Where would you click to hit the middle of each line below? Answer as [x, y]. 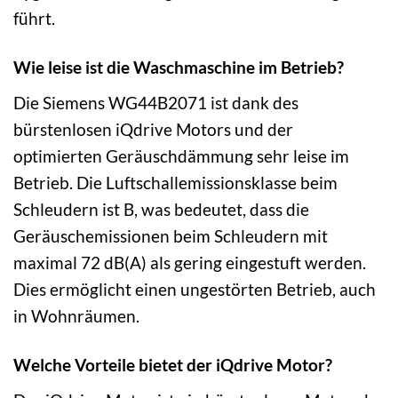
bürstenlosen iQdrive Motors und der [153, 129]
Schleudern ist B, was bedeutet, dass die [161, 209]
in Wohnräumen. [76, 316]
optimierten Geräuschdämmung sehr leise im [181, 156]
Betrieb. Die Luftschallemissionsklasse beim [175, 183]
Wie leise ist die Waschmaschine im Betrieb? [179, 68]
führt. [34, 19]
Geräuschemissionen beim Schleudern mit [171, 236]
